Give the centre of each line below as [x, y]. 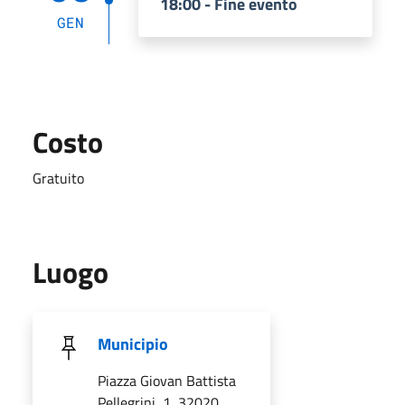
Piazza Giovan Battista [167, 380]
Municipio [133, 344]
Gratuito [58, 178]
